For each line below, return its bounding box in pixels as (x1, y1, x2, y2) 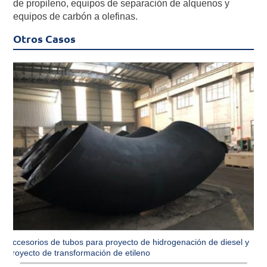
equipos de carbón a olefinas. (13, 11, 138, 21)
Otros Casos (13, 33, 76, 45)
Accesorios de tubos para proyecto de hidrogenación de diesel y (7, 237, 250, 247)
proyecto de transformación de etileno (7, 248, 151, 258)
